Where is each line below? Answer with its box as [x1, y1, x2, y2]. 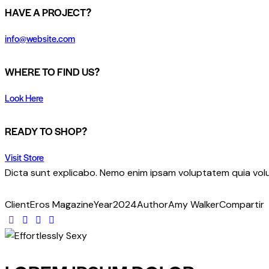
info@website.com [5, 31, 75, 44]
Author [137, 198, 168, 211]
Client [5, 198, 30, 211]
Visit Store [5, 150, 44, 163]
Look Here [5, 91, 43, 104]
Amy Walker [168, 198, 219, 211]
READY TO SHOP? [5, 124, 87, 139]
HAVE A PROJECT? [5, 5, 91, 20]
